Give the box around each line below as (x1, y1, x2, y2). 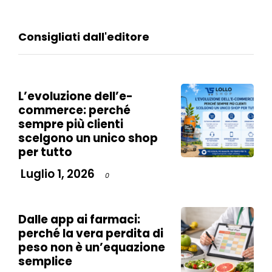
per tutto (18, 144, 72, 161)
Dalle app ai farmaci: (18, 211, 140, 228)
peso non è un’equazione (18, 239, 165, 256)
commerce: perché (18, 102, 131, 119)
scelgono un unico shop (18, 130, 158, 147)
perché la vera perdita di (18, 225, 163, 242)
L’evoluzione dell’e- (18, 88, 133, 105)
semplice (18, 253, 72, 270)
